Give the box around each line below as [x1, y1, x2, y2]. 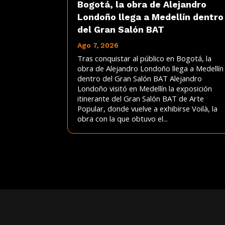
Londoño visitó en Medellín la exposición [77, 83, 212, 94]
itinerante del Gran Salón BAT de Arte [77, 93, 204, 104]
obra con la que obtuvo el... [77, 114, 168, 124]
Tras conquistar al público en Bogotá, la [77, 53, 212, 64]
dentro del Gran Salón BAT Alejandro [77, 73, 202, 84]
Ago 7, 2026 [77, 41, 119, 50]
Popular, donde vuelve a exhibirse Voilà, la [77, 103, 218, 114]
